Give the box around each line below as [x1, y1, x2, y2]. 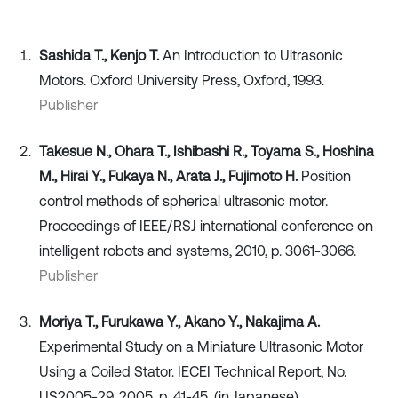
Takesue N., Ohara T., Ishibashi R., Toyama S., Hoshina [39, 143, 374, 160]
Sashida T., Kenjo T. [39, 47, 159, 64]
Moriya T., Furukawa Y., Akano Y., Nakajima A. [39, 314, 320, 330]
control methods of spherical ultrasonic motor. [39, 193, 328, 210]
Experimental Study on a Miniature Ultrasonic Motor [39, 338, 363, 355]
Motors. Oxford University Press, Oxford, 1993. [39, 72, 324, 89]
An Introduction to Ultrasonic [159, 47, 343, 64]
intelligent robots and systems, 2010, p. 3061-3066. [39, 243, 356, 259]
